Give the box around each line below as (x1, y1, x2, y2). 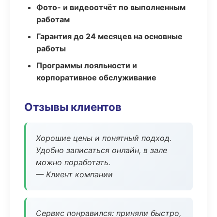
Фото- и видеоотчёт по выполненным (36, 2, 186, 12)
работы (36, 44, 66, 53)
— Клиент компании (36, 170, 113, 179)
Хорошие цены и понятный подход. (36, 133, 171, 143)
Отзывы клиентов (24, 100, 122, 113)
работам (36, 15, 70, 24)
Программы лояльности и (36, 61, 137, 70)
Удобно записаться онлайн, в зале (36, 145, 167, 155)
